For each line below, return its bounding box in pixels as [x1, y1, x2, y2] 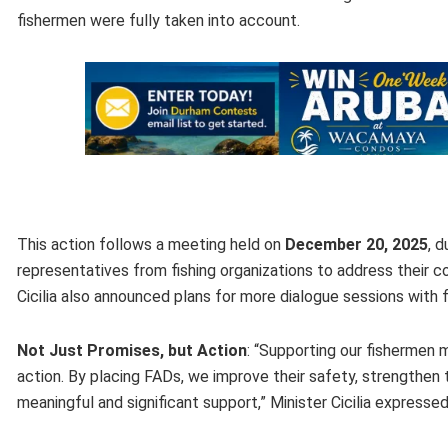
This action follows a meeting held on [17, 234, 285, 254]
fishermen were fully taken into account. [17, 10, 300, 30]
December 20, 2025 [285, 234, 428, 254]
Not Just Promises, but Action [17, 340, 247, 360]
